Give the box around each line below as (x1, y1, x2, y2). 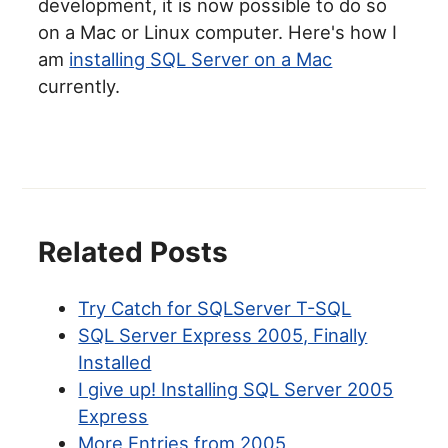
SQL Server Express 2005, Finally (78, 324, 368, 347)
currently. (38, 75, 121, 98)
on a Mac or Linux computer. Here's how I (38, 21, 398, 44)
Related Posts (38, 235, 229, 270)
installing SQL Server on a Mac (69, 48, 333, 71)
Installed (78, 351, 152, 374)
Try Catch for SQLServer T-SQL (78, 297, 352, 320)
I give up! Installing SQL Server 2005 (78, 378, 394, 401)
